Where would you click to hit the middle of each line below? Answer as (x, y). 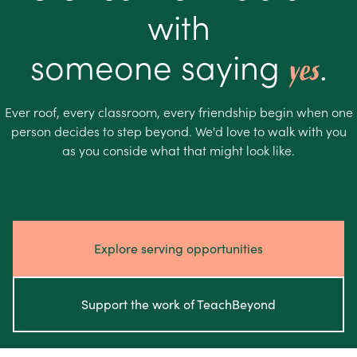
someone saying (159, 66)
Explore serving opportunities (178, 248)
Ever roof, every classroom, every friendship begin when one (178, 112)
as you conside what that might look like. (178, 150)
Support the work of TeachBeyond (178, 304)
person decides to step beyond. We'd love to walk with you (178, 131)
